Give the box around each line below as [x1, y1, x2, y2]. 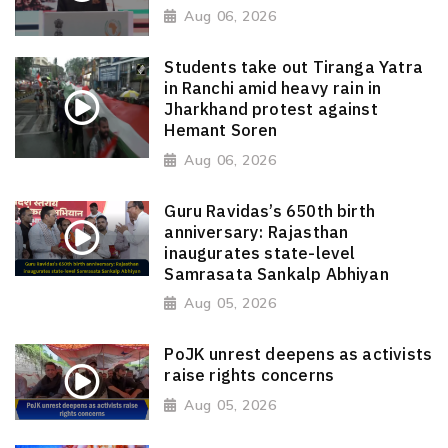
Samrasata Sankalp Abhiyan [164, 262, 389, 285]
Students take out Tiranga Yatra [164, 56, 423, 79]
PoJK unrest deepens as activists [164, 342, 433, 365]
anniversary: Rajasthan [164, 220, 349, 243]
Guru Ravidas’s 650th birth [164, 199, 376, 222]
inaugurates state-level [164, 241, 356, 264]
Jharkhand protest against [164, 98, 378, 121]
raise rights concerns [164, 363, 335, 386]
